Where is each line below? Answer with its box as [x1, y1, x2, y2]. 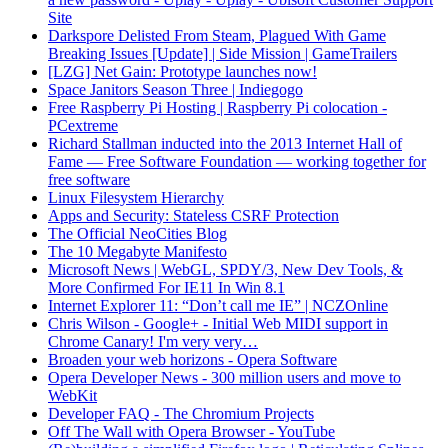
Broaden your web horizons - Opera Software [48, 351, 337, 369]
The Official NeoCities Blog [48, 225, 227, 243]
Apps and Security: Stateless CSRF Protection [48, 207, 339, 225]
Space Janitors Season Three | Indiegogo [48, 81, 303, 99]
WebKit [48, 387, 97, 405]
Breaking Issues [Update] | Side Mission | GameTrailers [48, 45, 397, 63]
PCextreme [48, 117, 118, 135]
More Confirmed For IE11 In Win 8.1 [48, 279, 285, 297]
